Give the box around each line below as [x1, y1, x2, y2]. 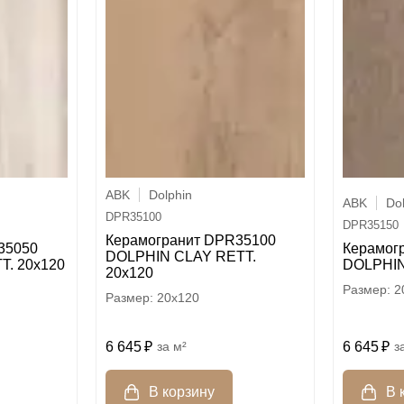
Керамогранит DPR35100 [105, 232, 276, 248]
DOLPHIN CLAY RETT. [105, 248, 256, 264]
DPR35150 [343, 217, 399, 232]
